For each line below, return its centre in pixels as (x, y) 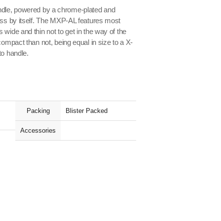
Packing (38, 111)
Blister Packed (87, 111)
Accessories (38, 130)
